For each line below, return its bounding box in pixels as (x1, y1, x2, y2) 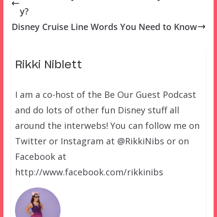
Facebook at (15, 150, 66, 162)
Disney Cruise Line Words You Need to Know (12, 20, 198, 32)
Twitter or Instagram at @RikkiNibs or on (15, 135, 189, 147)
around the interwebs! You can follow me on (15, 119, 200, 131)
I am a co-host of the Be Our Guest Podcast (15, 88, 196, 100)
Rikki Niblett (15, 59, 82, 70)
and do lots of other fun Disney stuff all (15, 104, 179, 116)
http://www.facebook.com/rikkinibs (15, 166, 163, 178)
